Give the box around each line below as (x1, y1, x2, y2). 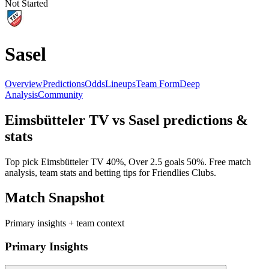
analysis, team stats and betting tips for (5, 167, 152, 178)
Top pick (5, 156, 41, 167)
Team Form (136, 78, 180, 89)
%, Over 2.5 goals (116, 156, 187, 167)
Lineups (105, 78, 136, 89)
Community (38, 89, 83, 100)
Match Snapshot (5, 190, 104, 206)
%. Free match (196, 156, 251, 167)
